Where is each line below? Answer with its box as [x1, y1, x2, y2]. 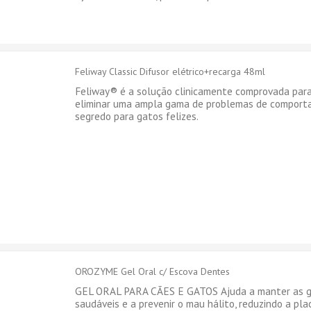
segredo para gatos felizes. [75, 109, 201, 123]
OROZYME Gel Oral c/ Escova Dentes [75, 265, 230, 278]
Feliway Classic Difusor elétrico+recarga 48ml [75, 65, 266, 78]
